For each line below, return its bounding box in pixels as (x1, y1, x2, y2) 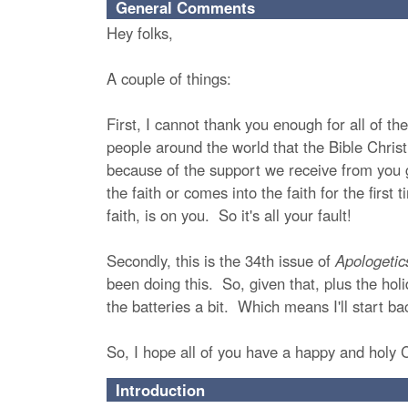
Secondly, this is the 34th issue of (107, 250, 335, 271)
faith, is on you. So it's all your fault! (107, 204, 352, 226)
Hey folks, (107, 22, 173, 44)
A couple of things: (107, 67, 231, 89)
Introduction (116, 379, 205, 401)
